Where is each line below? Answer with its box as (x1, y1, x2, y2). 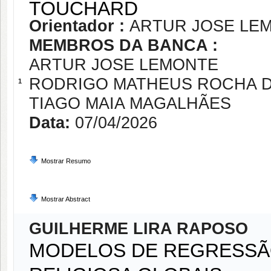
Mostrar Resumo (41, 157, 91, 165)
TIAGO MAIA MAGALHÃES (29, 94, 231, 113)
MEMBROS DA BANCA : (29, 36, 218, 54)
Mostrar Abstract (41, 195, 90, 203)
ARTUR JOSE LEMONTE (29, 56, 218, 74)
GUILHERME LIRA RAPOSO (29, 220, 248, 238)
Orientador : (29, 17, 129, 35)
